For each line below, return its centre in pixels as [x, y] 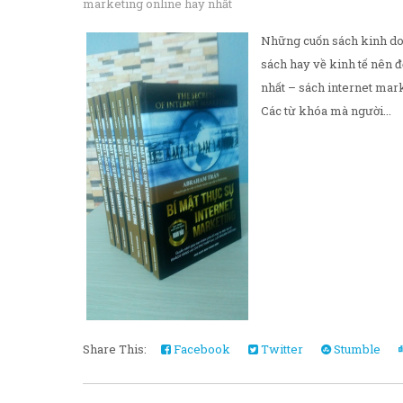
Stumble [356, 349]
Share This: [117, 349]
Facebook [201, 349]
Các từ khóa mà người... [326, 110]
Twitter [281, 349]
